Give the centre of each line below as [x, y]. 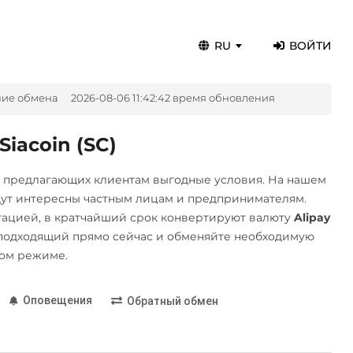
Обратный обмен [172, 301]
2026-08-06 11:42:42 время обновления [173, 98]
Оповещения [57, 300]
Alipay [312, 217]
